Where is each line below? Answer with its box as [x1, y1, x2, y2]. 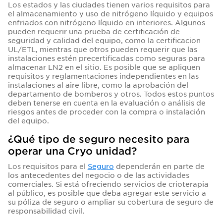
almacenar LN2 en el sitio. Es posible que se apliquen [7, 62, 200, 71]
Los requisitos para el [7, 162, 88, 170]
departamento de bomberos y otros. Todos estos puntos [7, 89, 214, 98]
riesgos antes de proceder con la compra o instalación [7, 107, 205, 116]
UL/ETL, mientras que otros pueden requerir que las [7, 45, 197, 54]
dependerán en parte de [113, 162, 205, 170]
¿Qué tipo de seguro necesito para [7, 133, 189, 145]
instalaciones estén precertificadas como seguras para [7, 54, 205, 62]
